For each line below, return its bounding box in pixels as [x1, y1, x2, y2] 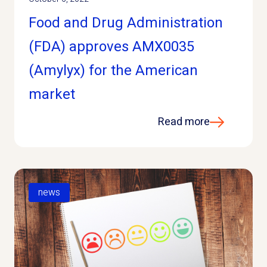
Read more [158, 114, 210, 130]
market [29, 84, 75, 105]
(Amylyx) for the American [29, 60, 198, 81]
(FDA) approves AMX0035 [29, 36, 194, 57]
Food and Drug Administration [29, 13, 223, 33]
